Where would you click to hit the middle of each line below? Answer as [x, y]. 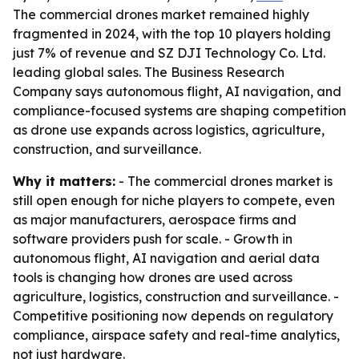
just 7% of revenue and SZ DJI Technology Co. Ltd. [169, 53]
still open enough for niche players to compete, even [174, 200]
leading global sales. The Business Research [149, 72]
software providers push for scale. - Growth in [153, 239]
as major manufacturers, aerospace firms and [155, 220]
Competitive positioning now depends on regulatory [173, 316]
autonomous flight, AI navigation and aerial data [166, 258]
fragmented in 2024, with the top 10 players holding [172, 34]
